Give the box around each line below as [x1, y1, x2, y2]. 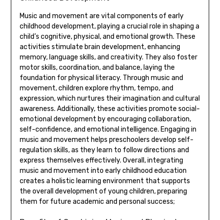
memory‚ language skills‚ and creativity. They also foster [19, 53, 197, 62]
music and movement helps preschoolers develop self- [19, 136, 193, 144]
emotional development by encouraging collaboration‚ [19, 115, 191, 124]
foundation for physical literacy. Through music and [19, 74, 183, 82]
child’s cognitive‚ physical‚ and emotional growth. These [19, 32, 195, 41]
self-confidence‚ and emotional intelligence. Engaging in [19, 125, 196, 134]
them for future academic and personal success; [19, 197, 175, 206]
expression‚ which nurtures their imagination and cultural [19, 94, 200, 103]
